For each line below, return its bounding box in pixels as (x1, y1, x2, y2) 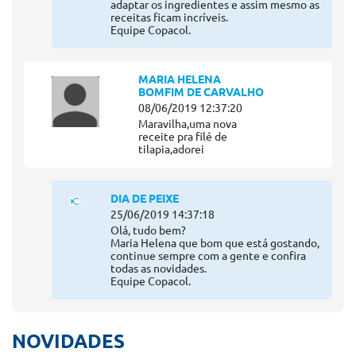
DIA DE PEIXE (110, 192, 179, 206)
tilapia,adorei (138, 143, 205, 157)
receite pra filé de (138, 130, 228, 144)
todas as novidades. (110, 262, 207, 276)
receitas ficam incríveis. (110, 11, 228, 25)
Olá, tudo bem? (110, 224, 186, 238)
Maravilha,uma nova (138, 118, 238, 131)
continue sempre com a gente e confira (110, 250, 306, 263)
